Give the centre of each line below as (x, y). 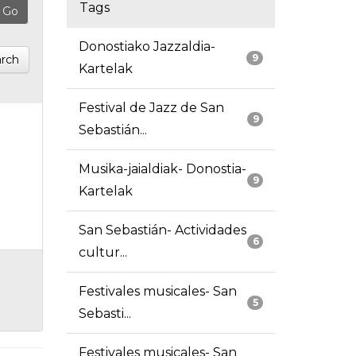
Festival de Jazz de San (151, 108)
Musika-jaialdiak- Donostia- (162, 169)
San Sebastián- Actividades (162, 230)
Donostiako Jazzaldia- (147, 47)
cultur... (103, 253)
